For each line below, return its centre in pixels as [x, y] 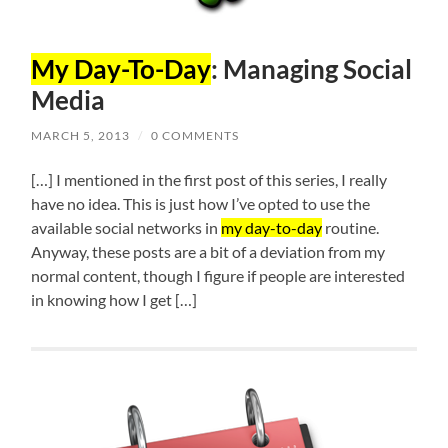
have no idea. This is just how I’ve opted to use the [201, 204]
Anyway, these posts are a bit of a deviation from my [208, 252]
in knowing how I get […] [114, 300]
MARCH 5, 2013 [81, 136]
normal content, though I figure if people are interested [218, 276]
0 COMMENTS [195, 136]
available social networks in [126, 228]
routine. [351, 228]
